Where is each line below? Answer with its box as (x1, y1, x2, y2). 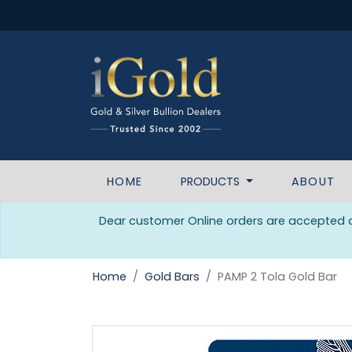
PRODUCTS (181, 174, 244, 189)
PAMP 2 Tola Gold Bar (218, 269, 337, 284)
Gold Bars (145, 269, 200, 284)
